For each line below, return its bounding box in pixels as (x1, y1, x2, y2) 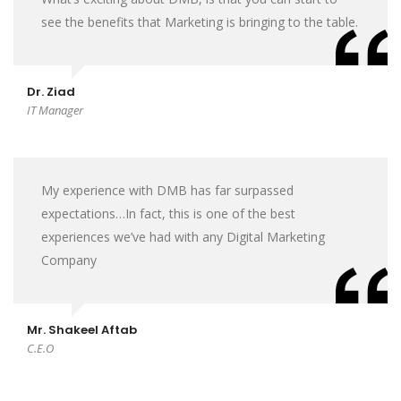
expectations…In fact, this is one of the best (41, 205, 295, 222)
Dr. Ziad (27, 83, 75, 100)
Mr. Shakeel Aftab (27, 321, 137, 338)
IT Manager (27, 102, 83, 118)
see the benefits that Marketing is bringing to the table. (41, 13, 358, 30)
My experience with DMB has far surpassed (41, 182, 294, 199)
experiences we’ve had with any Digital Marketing (41, 228, 325, 245)
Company (41, 252, 97, 269)
